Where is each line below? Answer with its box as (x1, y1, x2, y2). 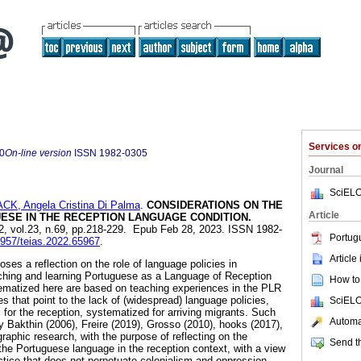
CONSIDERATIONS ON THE (143, 199, 283, 212)
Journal (309, 164, 343, 176)
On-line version (5, 147, 72, 159)
